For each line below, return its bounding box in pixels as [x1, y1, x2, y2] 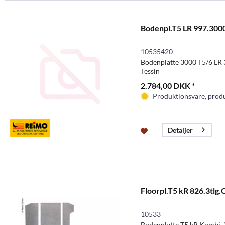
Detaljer [167, 125, 193, 134]
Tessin [140, 66, 160, 75]
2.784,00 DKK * [140, 80, 195, 90]
